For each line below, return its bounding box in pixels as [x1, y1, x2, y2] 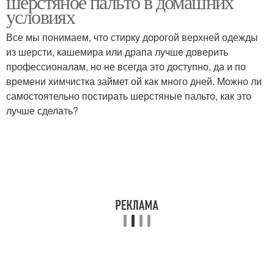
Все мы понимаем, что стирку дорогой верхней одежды [6, 30, 258, 44]
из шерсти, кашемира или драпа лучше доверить [6, 45, 228, 59]
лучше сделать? [6, 103, 78, 117]
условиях [6, 3, 75, 29]
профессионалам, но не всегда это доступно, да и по [6, 59, 246, 73]
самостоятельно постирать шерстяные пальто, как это [6, 89, 251, 103]
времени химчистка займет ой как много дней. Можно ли [6, 74, 262, 88]
